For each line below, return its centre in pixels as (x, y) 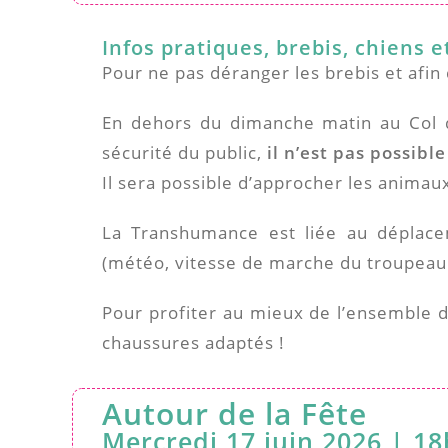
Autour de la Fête (234, 413)
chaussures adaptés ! (193, 342)
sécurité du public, (184, 152)
